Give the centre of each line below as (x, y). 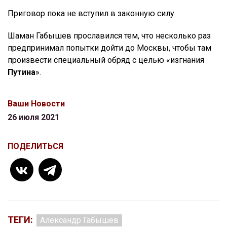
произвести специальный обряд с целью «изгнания (106, 60)
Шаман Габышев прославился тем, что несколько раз (109, 36)
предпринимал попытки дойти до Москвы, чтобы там (109, 48)
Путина (22, 72)
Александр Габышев (79, 220)
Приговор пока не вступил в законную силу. (92, 14)
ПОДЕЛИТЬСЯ (35, 146)
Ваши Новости (36, 104)
